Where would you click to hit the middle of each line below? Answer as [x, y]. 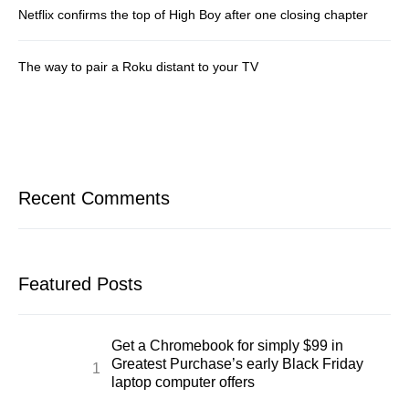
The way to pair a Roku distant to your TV [138, 66]
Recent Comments [94, 198]
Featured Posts [80, 283]
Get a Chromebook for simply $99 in [227, 345]
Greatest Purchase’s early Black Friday [237, 363]
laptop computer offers [183, 382]
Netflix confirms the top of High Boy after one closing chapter [193, 14]
